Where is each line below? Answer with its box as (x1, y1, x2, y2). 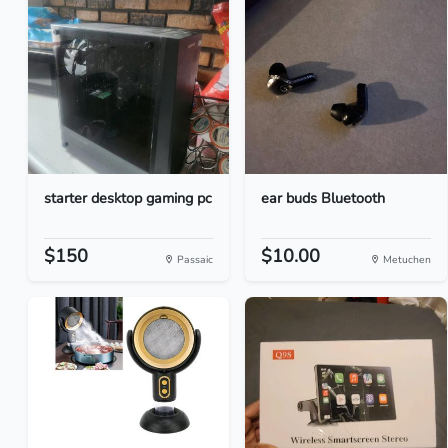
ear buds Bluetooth (261, 188, 386, 208)
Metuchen (379, 252, 431, 267)
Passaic (174, 252, 214, 267)
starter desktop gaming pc (44, 188, 212, 208)
